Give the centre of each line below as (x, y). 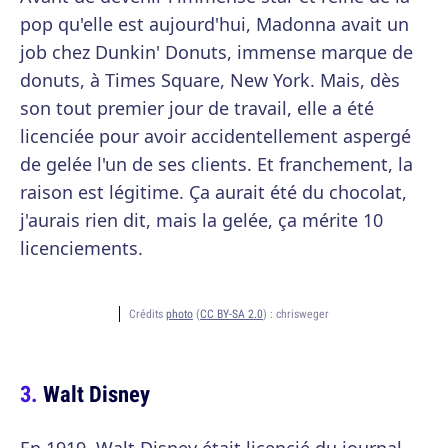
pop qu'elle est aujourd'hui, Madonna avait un (214, 24)
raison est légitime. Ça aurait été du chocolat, (213, 192)
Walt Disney (96, 393)
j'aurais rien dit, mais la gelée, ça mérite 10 (201, 220)
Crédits (147, 313)
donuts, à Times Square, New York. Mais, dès (210, 80)
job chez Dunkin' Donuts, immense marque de (216, 52)
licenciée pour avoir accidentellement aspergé (215, 136)
